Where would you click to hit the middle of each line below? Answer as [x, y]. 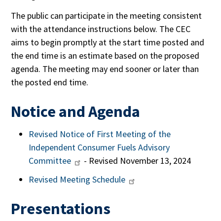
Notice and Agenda [76, 111]
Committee [50, 161]
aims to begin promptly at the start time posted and [108, 42]
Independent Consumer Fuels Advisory [99, 147]
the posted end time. [50, 82]
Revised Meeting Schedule [77, 179]
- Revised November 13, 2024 [136, 161]
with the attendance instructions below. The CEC [101, 29]
